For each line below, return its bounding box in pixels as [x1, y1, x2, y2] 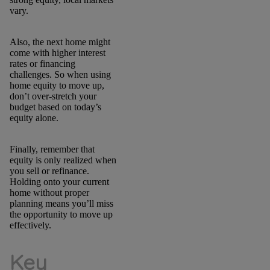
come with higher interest [9, 48, 105, 58]
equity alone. [9, 113, 58, 124]
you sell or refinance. [9, 166, 89, 177]
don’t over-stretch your [9, 91, 96, 102]
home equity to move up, [9, 80, 104, 91]
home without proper [9, 187, 89, 198]
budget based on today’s [9, 102, 101, 113]
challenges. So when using [9, 69, 111, 80]
